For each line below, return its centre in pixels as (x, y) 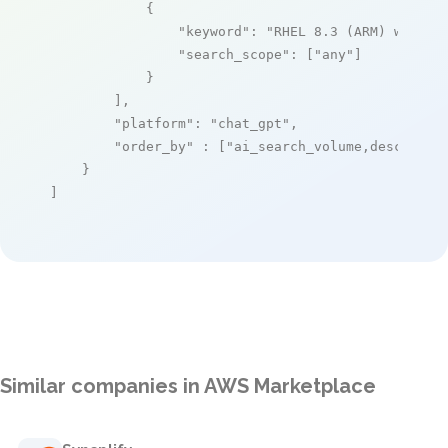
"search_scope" (234, 54)
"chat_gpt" (250, 123)
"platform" (154, 123)
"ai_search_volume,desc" (318, 146)
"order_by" (154, 146)
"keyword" (214, 31)
